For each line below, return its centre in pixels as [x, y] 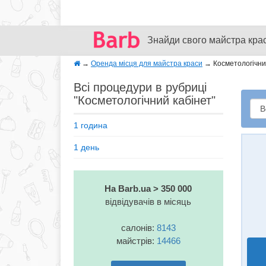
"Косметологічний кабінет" [145, 100]
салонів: [139, 228]
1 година [91, 125]
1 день [86, 147]
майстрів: [136, 241]
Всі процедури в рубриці [140, 87]
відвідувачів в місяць [148, 202]
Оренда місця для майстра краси [147, 64]
